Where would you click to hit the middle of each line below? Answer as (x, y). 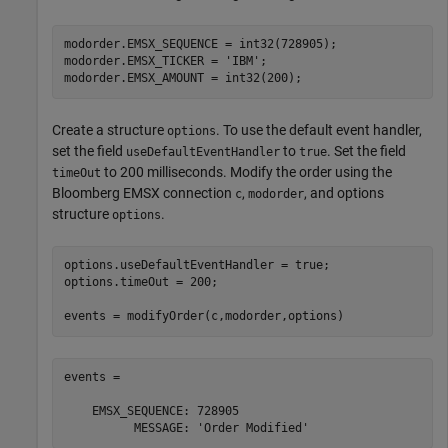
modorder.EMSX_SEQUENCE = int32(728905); (200, 44)
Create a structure (109, 129)
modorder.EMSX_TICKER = (144, 61)
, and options (344, 192)
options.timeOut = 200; (140, 282)
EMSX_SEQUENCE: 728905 (151, 411)
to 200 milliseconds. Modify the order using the (246, 171)
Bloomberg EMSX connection (143, 192)
